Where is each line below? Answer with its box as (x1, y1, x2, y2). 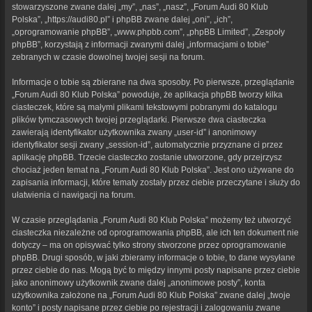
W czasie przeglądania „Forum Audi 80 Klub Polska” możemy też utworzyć (12, 214, 291, 225)
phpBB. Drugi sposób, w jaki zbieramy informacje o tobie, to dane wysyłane (12, 252, 295, 263)
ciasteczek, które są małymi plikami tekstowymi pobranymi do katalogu (12, 102, 277, 112)
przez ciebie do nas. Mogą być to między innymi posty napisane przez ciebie (12, 265, 300, 275)
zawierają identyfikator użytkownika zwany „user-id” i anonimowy (12, 127, 256, 137)
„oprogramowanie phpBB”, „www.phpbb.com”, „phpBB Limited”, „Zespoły (12, 26, 285, 37)
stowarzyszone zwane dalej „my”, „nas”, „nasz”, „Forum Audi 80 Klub (12, 1, 268, 12)
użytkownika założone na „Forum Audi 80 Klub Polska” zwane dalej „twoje (12, 290, 290, 300)
